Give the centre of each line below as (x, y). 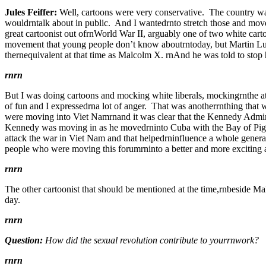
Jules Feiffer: (32, 12)
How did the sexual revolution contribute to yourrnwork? (151, 240)
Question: (24, 240)
